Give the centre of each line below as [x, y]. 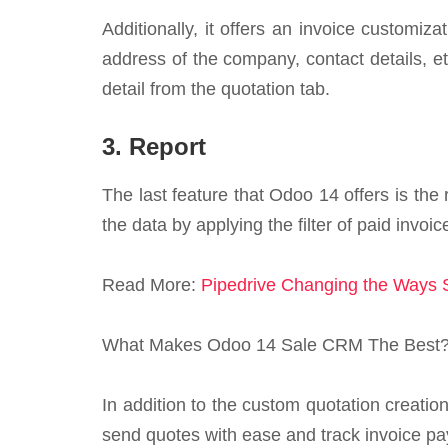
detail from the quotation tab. [216, 89]
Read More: [151, 285]
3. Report [154, 146]
